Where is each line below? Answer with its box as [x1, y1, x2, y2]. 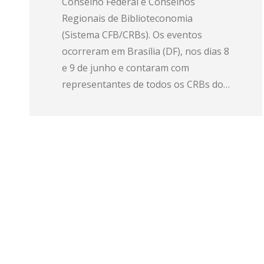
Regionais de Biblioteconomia [62, 12, 193, 25]
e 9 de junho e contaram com [62, 61, 189, 74]
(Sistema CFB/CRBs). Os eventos [62, 28, 202, 41]
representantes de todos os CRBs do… [62, 78, 230, 91]
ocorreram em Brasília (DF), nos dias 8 [62, 45, 229, 58]
